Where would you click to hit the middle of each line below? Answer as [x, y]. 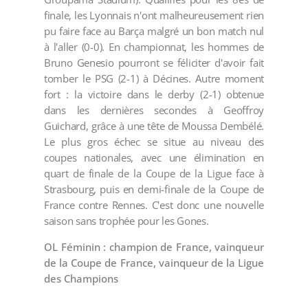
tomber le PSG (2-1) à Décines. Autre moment [154, 79]
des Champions [81, 279]
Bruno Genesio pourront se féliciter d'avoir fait [154, 63]
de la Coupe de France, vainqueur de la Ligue [154, 263]
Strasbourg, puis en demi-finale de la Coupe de [154, 189]
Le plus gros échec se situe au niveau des [154, 142]
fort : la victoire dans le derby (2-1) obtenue [154, 95]
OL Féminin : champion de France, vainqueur [154, 247]
